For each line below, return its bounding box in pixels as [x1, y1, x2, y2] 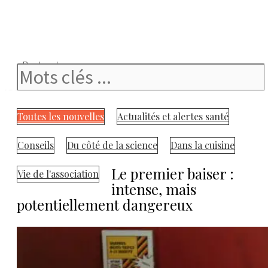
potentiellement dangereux [17, 195, 193, 214]
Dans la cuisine [170, 139, 234, 151]
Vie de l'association [17, 167, 99, 180]
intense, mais [111, 179, 196, 199]
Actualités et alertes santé [117, 110, 229, 123]
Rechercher [23, 59, 69, 71]
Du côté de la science [67, 139, 157, 151]
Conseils [17, 139, 54, 151]
